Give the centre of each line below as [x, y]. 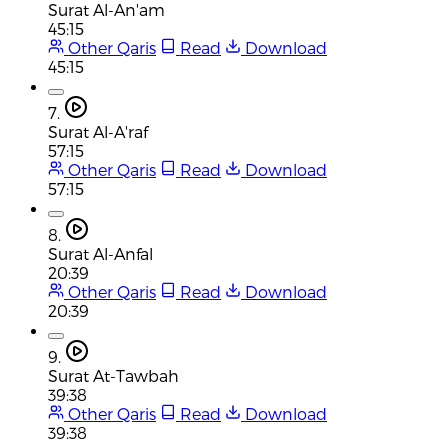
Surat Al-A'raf [98, 131]
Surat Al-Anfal [100, 253]
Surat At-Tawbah [113, 375]
